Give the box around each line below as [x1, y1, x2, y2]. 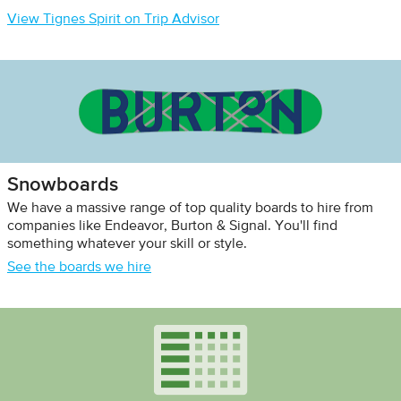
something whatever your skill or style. [7, 237, 247, 252]
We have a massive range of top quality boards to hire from [7, 201, 373, 216]
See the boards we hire [7, 260, 151, 275]
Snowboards [7, 173, 118, 195]
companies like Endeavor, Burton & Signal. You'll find [7, 219, 337, 234]
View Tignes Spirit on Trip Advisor [7, 13, 219, 27]
